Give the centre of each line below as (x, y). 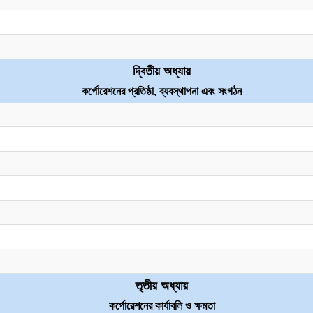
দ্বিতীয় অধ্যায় (162, 71)
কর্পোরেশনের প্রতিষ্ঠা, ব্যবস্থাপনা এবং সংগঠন (162, 91)
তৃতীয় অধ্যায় (162, 286)
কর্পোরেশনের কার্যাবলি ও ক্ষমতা (162, 306)
